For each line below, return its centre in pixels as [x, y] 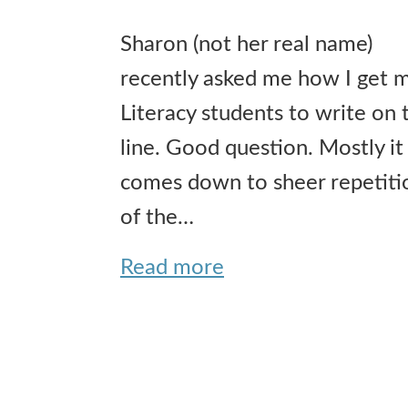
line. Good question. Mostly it [262, 148]
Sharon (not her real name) [246, 44]
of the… [157, 217]
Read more [172, 267]
